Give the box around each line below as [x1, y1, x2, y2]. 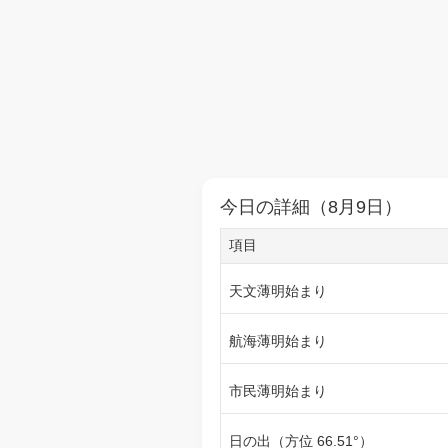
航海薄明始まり [229, 333, 327, 349]
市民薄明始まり [229, 383, 327, 399]
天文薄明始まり [229, 283, 327, 299]
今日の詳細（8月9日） [220, 197, 402, 217]
